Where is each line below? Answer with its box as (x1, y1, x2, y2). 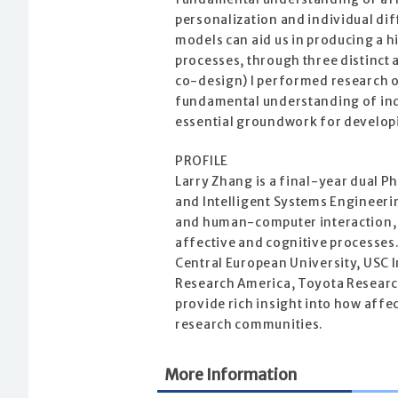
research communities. (175, 317, 324, 333)
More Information (164, 365, 297, 386)
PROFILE (175, 154, 229, 170)
